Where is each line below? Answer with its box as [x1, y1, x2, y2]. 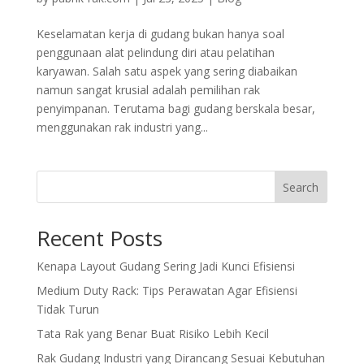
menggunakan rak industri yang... [36, 119, 208, 136]
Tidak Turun [36, 301, 99, 318]
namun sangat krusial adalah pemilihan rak [36, 82, 260, 98]
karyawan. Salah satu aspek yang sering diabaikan [36, 63, 297, 80]
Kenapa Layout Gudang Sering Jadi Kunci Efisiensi [36, 258, 295, 275]
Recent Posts [36, 223, 162, 253]
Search [283, 179, 319, 195]
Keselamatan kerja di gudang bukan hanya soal [36, 26, 284, 42]
